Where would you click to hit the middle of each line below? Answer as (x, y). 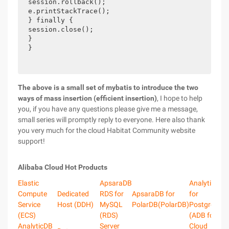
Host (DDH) (75, 204)
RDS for (112, 194)
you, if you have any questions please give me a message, (108, 109)
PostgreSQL (208, 204)
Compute (32, 194)
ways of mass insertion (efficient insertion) (87, 98)
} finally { (51, 20)
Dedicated (73, 194)
